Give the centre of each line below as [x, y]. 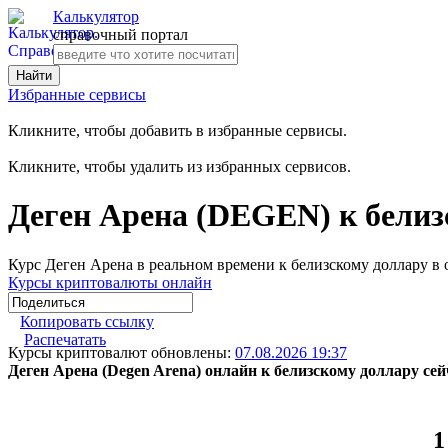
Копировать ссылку [87, 321]
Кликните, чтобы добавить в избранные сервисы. [177, 130]
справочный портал [120, 34]
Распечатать [65, 339]
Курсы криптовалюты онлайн [110, 282]
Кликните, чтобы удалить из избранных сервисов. [179, 166]
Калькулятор [96, 16]
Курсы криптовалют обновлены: [121, 352]
